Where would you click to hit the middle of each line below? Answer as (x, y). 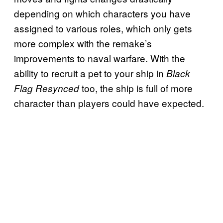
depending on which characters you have (102, 13)
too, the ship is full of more (136, 88)
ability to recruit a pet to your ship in (90, 73)
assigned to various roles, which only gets (103, 28)
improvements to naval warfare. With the (100, 58)
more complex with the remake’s (83, 43)
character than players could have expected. (109, 103)
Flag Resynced (47, 88)
